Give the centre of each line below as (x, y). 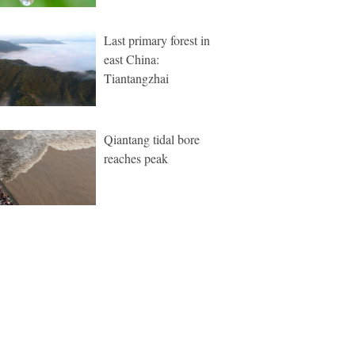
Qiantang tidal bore (152, 139)
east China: (132, 59)
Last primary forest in (157, 40)
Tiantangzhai (136, 78)
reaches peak (136, 158)
